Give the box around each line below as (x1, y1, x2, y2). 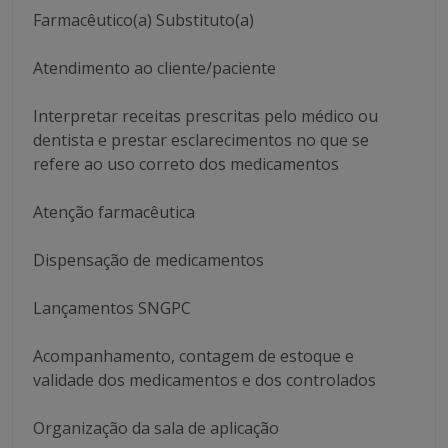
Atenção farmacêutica (33, 201, 195, 223)
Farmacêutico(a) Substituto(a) (33, 9, 254, 31)
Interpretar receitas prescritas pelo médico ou (33, 105, 378, 127)
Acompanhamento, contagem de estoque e (33, 345, 354, 367)
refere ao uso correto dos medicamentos (33, 153, 339, 175)
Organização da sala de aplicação (33, 417, 279, 439)
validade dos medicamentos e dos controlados (33, 369, 376, 391)
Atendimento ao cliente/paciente (33, 57, 276, 79)
